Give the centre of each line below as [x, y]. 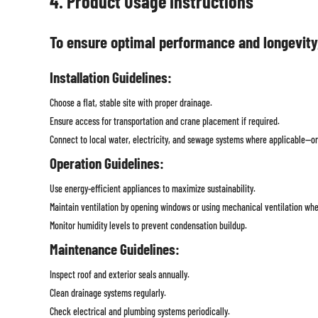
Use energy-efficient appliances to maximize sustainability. [152, 189]
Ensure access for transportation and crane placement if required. [164, 121]
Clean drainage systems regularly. [108, 293]
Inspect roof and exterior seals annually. [119, 275]
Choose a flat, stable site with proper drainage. [131, 103]
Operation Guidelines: [106, 163]
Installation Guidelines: [110, 77]
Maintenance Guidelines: [114, 249]
